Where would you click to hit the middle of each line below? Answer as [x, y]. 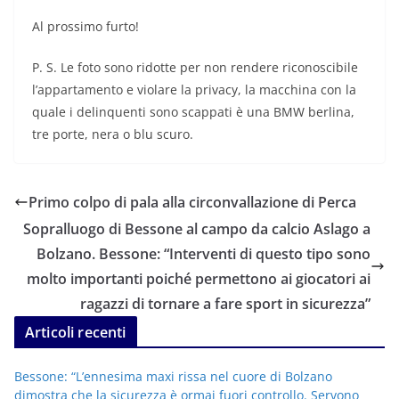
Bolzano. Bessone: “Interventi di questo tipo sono [204, 254]
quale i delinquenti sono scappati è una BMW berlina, [193, 112]
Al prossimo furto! [85, 27]
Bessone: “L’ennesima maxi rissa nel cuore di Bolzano [173, 377]
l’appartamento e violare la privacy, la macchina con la [194, 90]
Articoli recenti [76, 333]
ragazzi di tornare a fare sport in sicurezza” [225, 304]
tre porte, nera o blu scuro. [113, 134]
